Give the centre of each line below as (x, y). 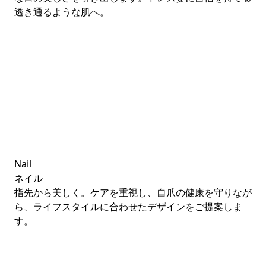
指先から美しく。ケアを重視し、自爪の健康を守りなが (133, 192)
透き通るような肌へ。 (62, 12)
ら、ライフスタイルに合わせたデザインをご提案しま (128, 207)
